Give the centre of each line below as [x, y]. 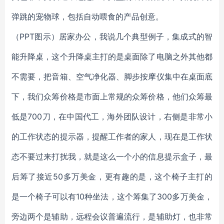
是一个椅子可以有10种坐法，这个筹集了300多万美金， [112, 196]
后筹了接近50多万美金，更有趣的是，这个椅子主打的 [112, 176]
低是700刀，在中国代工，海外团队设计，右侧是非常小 [112, 116]
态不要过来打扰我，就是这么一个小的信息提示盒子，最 [112, 156]
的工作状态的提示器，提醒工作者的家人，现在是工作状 [112, 136]
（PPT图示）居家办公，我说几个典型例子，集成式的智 [112, 36]
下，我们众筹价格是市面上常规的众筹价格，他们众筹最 [112, 96]
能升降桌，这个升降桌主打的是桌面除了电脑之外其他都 [112, 56]
